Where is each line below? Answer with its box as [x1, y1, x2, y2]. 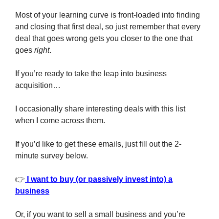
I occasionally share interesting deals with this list [15, 104, 185, 113]
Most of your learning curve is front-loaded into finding [15, 10, 200, 19]
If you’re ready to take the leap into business [15, 69, 167, 78]
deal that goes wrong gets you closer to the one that [15, 34, 193, 43]
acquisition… [15, 81, 61, 89]
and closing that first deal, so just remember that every [15, 22, 200, 31]
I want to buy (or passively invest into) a [25, 175, 173, 183]
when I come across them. [15, 116, 105, 125]
